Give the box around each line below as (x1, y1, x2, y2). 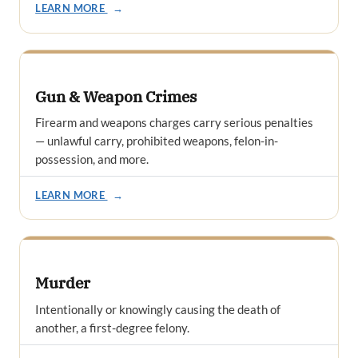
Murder (35, 273, 91, 293)
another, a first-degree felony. (35, 320, 190, 336)
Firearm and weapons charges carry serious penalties (35, 115, 314, 130)
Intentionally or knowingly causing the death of (35, 302, 281, 317)
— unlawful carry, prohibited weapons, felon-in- (35, 133, 279, 149)
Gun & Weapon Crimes (35, 86, 197, 106)
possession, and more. (35, 152, 149, 167)
